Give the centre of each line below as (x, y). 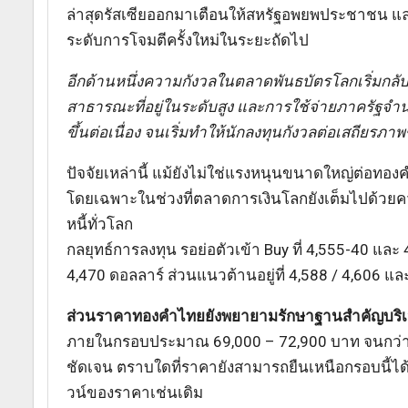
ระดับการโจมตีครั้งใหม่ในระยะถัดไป (188, 41)
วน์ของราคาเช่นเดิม (135, 393)
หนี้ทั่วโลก (100, 224)
